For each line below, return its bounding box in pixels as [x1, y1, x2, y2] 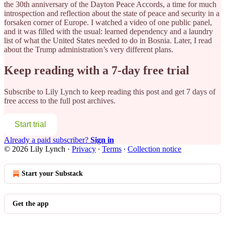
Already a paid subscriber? [4, 136, 90, 145]
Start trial [15, 120, 46, 129]
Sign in [90, 136, 114, 145]
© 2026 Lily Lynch [4, 145, 65, 154]
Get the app [13, 200, 49, 208]
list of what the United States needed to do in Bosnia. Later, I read [4, 36, 212, 45]
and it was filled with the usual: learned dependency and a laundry [4, 27, 213, 36]
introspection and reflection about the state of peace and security [4, 9, 206, 18]
